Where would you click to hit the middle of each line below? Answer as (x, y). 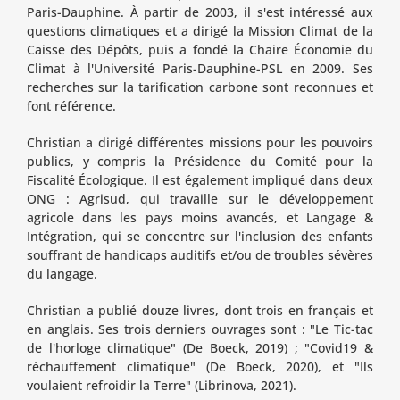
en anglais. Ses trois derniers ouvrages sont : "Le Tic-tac (200, 329)
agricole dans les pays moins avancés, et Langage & (200, 217)
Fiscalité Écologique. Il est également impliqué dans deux (200, 179)
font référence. (71, 105)
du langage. (62, 273)
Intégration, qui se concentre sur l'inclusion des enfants (200, 236)
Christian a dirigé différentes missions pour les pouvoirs (200, 142)
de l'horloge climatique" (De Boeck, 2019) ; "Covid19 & (200, 347)
